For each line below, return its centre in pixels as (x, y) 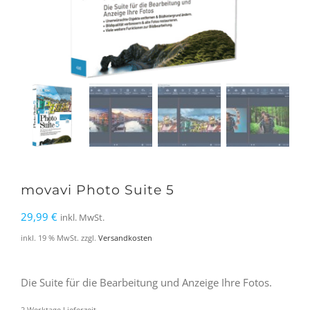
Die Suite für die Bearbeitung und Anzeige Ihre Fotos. (146, 282)
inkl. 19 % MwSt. (50, 238)
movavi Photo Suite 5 (98, 190)
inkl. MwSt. (82, 218)
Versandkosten (125, 238)
